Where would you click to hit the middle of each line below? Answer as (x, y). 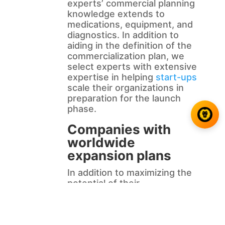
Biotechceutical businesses (127, 204)
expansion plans (119, 156)
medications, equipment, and (130, 25)
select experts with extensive (132, 67)
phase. (82, 109)
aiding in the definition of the (129, 46)
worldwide (101, 143)
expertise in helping (111, 77)
